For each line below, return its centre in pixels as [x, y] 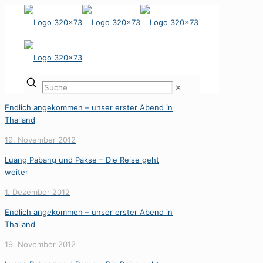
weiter [16, 172]
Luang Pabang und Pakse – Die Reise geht [82, 160]
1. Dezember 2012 [37, 192]
